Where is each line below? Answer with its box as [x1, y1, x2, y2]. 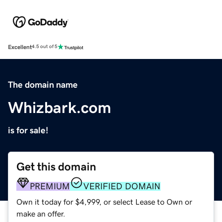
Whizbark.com [8, 99, 111, 115]
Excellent [8, 44, 32, 50]
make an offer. [16, 209, 65, 218]
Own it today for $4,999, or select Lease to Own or [16, 197, 192, 206]
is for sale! [8, 125, 49, 135]
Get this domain [16, 161, 96, 172]
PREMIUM [30, 181, 70, 191]
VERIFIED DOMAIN [83, 181, 161, 191]
